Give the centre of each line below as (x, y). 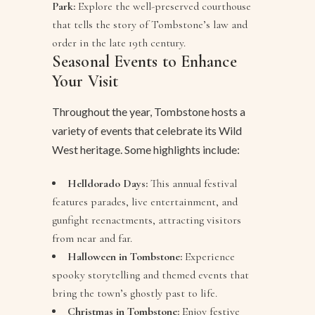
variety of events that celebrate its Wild (147, 131)
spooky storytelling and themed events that (150, 275)
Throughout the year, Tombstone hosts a (149, 112)
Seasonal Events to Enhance (144, 62)
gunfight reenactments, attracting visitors (147, 220)
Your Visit (85, 82)
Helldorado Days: (108, 184)
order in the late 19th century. (119, 43)
